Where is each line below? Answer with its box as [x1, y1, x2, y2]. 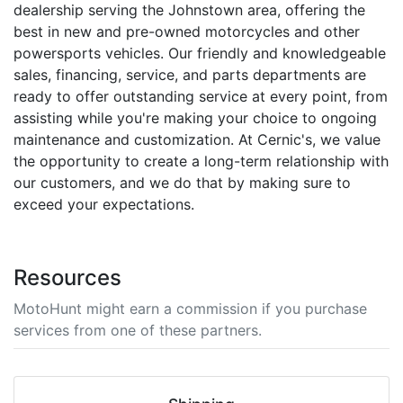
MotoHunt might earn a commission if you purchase [13, 300, 367, 318]
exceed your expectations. [13, 195, 194, 213]
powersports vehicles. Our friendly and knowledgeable [13, 44, 386, 62]
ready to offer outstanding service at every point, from [13, 87, 388, 105]
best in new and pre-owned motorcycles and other [13, 22, 360, 40]
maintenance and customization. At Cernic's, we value [13, 130, 381, 148]
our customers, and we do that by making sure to [13, 174, 351, 192]
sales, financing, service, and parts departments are [13, 66, 366, 84]
